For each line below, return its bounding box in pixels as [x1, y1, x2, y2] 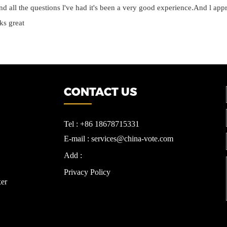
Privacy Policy [63, 167, 110, 176]
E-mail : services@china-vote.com [63, 134, 173, 143]
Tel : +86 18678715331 [63, 119, 139, 128]
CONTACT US [63, 85, 137, 99]
